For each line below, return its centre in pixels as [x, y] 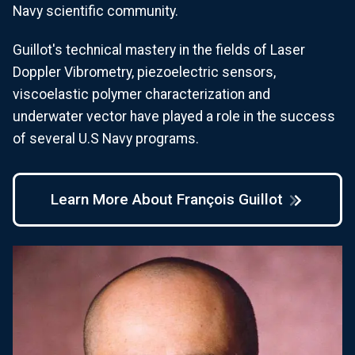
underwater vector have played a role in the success [174, 117]
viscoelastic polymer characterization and [141, 95]
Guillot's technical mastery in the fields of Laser [159, 50]
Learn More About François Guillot [167, 200]
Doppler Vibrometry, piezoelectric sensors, [144, 73]
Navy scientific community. [95, 11]
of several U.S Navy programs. [106, 139]
